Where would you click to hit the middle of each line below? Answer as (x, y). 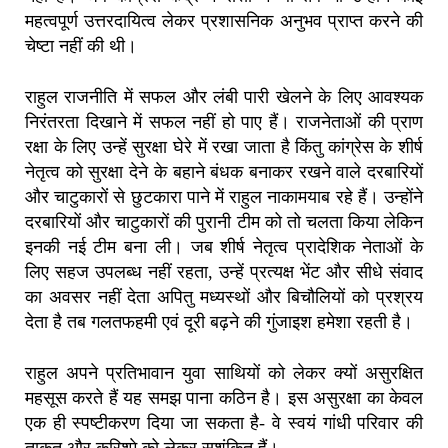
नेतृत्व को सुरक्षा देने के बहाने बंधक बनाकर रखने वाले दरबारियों (224, 172)
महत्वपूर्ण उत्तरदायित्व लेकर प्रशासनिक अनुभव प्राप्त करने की (224, 21)
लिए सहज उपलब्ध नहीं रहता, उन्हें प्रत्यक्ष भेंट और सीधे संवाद (224, 272)
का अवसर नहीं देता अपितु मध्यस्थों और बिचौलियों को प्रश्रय (224, 297)
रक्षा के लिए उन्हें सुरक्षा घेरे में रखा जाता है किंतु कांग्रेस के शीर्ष (224, 147)
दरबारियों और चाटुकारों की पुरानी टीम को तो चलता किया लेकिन (224, 222)
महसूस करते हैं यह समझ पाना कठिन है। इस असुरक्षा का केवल (224, 398)
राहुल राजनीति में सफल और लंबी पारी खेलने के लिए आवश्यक (224, 97)
